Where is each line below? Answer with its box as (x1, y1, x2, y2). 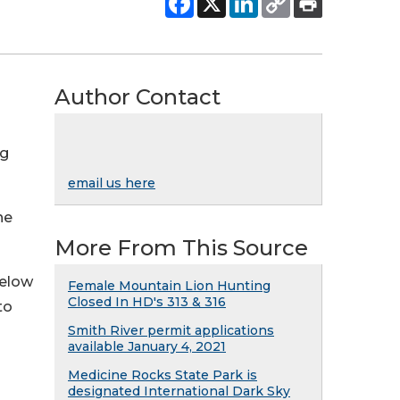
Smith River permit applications (68, 322, 274, 338)
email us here (68, 175, 155, 191)
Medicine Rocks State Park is (68, 367, 257, 383)
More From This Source (54, 235, 308, 261)
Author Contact (54, 84, 221, 110)
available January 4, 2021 (68, 338, 226, 354)
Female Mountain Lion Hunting (68, 278, 271, 294)
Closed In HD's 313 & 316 (68, 294, 226, 310)
